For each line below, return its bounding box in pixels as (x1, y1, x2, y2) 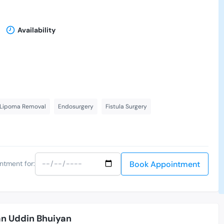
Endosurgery (58, 102, 93, 110)
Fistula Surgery (105, 102, 147, 110)
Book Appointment (129, 158, 200, 169)
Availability (17, 25, 55, 34)
